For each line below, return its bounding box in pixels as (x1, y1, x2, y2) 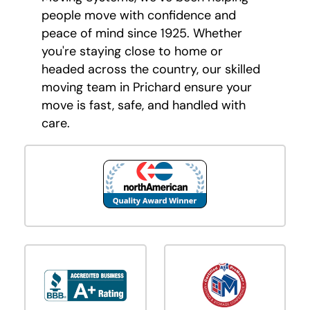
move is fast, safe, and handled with (42, 97, 246, 114)
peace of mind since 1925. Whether (42, 25, 242, 42)
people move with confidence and (42, 7, 236, 24)
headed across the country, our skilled (42, 61, 260, 78)
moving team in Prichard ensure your (42, 79, 252, 96)
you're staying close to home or (42, 43, 223, 60)
